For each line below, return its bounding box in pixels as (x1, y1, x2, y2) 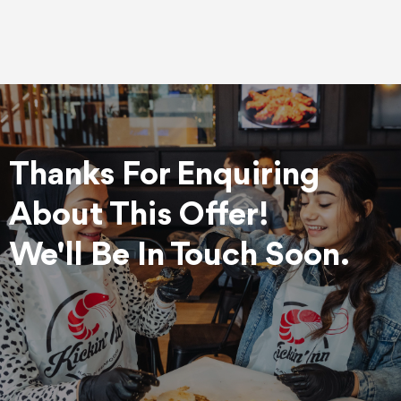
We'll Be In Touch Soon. (9, 238, 350, 273)
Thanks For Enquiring (9, 158, 320, 192)
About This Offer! (9, 198, 269, 233)
